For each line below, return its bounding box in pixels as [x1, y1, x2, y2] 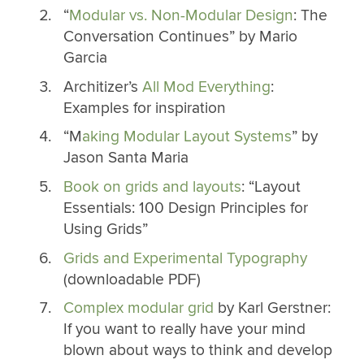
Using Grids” [63, 219, 148, 240]
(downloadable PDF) [63, 269, 201, 289]
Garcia [63, 48, 107, 68]
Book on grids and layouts [63, 177, 241, 197]
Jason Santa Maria [63, 148, 188, 168]
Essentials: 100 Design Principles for [63, 198, 308, 219]
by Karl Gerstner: [213, 298, 331, 318]
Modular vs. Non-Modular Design [68, 6, 293, 26]
